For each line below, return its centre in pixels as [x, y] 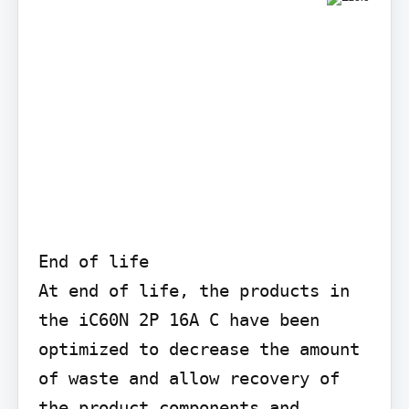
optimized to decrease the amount [199, 348]
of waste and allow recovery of [189, 378]
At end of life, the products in [194, 290]
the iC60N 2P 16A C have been [178, 319]
